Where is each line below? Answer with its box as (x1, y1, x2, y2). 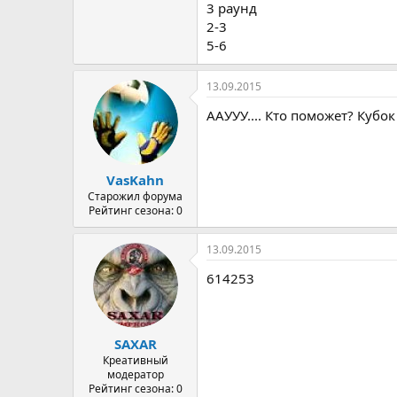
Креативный (102, 352, 168, 368)
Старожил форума (88, 189, 183, 204)
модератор (106, 366, 164, 382)
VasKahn (106, 171, 164, 189)
